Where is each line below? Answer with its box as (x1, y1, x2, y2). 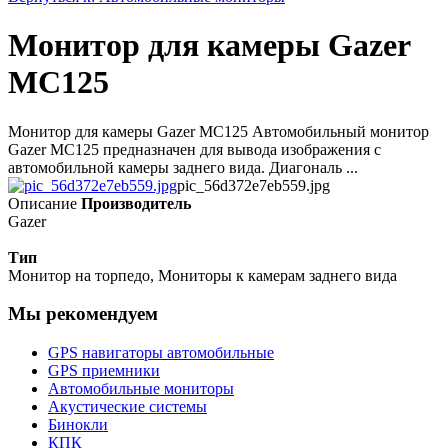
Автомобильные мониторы (48, 380, 234, 398)
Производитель (81, 194, 191, 212)
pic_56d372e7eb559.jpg (177, 176, 330, 194)
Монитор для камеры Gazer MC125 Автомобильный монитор (8, 122, 429, 140)
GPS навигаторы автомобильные (48, 344, 274, 362)
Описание (8, 194, 77, 212)
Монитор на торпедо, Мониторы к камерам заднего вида (8, 266, 397, 284)
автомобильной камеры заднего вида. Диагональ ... (8, 158, 358, 176)
